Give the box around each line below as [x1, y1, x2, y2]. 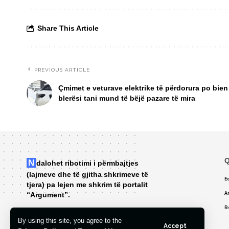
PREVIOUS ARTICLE [34, 67, 90, 73]
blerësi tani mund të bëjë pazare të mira [58, 94, 195, 103]
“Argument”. [27, 191, 70, 199]
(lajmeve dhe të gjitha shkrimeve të [27, 170, 148, 179]
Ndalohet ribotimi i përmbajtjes [28, 158, 34, 168]
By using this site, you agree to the [18, 217, 122, 224]
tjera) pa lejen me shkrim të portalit [27, 180, 148, 189]
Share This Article [37, 24, 99, 33]
